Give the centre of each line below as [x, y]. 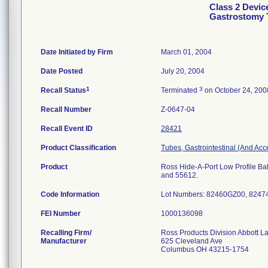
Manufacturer [64, 241]
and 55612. [179, 175]
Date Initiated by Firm [77, 52]
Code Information [70, 194]
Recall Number [66, 109]
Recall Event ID [67, 129]
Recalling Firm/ [66, 233]
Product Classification [78, 148]
